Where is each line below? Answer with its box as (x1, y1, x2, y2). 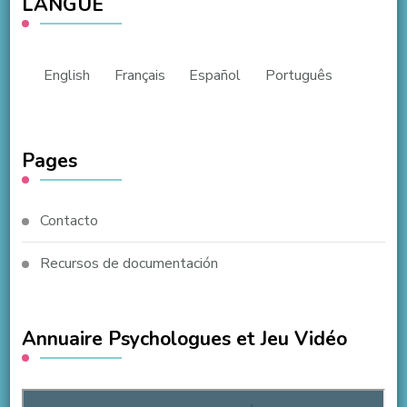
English (44, 65, 91, 85)
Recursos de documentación (39, 253, 218, 273)
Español (189, 65, 242, 85)
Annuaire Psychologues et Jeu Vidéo (21, 324, 347, 352)
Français (114, 65, 165, 85)
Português (264, 65, 333, 85)
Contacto (39, 210, 98, 231)
